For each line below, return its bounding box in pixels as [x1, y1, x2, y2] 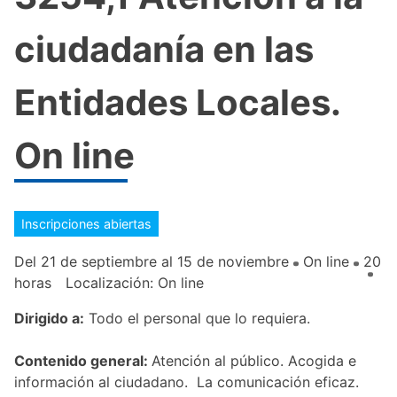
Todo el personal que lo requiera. [84, 308, 310, 327]
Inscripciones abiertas [21, 215, 152, 231]
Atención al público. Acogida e [152, 351, 356, 370]
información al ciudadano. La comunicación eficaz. [14, 372, 359, 391]
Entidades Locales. [14, 80, 340, 124]
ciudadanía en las [14, 27, 314, 71]
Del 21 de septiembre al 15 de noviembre [14, 252, 289, 270]
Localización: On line [66, 273, 204, 292]
